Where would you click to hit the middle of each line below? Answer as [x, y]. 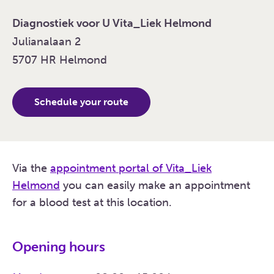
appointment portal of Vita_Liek [131, 168]
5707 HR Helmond [60, 60]
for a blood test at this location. [92, 203]
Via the [31, 168]
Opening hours [59, 247]
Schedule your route [81, 102]
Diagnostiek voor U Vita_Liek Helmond [112, 24]
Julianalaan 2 [46, 42]
